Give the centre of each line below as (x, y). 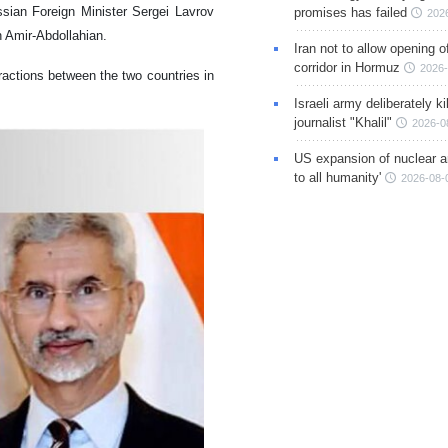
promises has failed (350, 13)
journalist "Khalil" (342, 123)
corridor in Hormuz (346, 68)
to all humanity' (337, 178)
